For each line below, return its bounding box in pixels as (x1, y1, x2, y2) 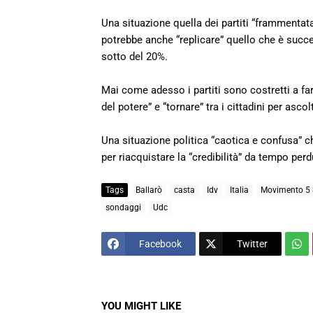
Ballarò (136, 184, 162, 195)
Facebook (139, 238, 182, 249)
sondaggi (105, 202, 141, 212)
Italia (230, 184, 249, 195)
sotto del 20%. (101, 50, 168, 64)
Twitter (237, 238, 268, 249)
